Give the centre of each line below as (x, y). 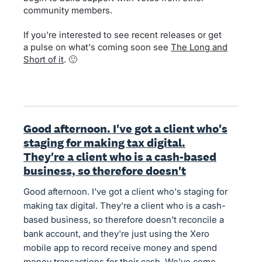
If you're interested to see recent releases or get (123, 35)
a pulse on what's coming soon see (97, 47)
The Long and (199, 47)
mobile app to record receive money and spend (120, 248)
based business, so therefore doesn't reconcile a (124, 220)
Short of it (44, 59)
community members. (68, 10)
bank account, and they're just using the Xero (116, 234)
